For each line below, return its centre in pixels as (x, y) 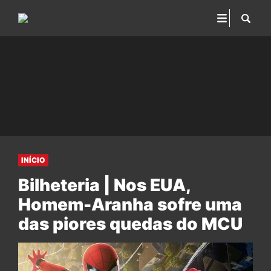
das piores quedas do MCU (130, 224)
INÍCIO (33, 160)
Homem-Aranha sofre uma (130, 204)
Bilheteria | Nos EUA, (104, 185)
